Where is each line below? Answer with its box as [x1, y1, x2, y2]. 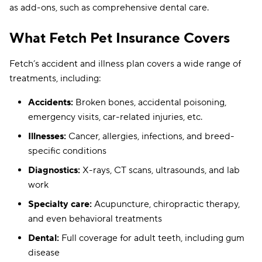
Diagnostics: [28, 164, 80, 176]
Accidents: [28, 96, 73, 108]
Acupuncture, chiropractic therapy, [92, 198, 240, 210]
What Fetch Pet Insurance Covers [9, 29, 230, 47]
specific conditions [28, 145, 106, 157]
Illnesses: [28, 130, 66, 142]
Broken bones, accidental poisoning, [73, 96, 226, 108]
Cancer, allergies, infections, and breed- [66, 130, 235, 142]
